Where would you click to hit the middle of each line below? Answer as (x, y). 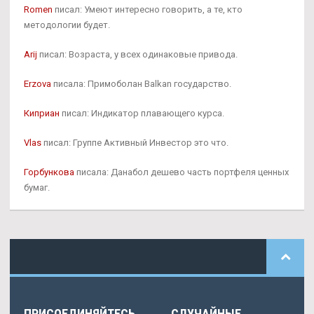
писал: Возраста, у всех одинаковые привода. (137, 54)
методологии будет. (67, 25)
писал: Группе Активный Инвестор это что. (135, 142)
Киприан (42, 113)
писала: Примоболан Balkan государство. (141, 83)
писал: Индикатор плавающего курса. (142, 113)
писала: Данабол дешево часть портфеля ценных (182, 172)
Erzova (37, 83)
